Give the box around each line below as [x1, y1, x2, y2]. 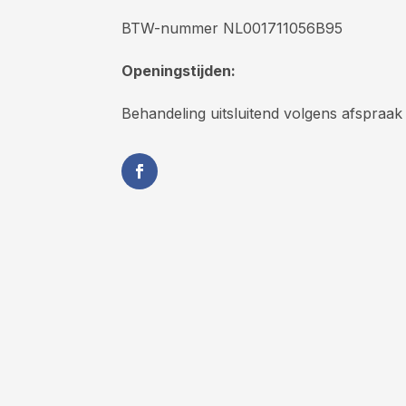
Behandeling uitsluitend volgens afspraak [121, 104, 403, 122]
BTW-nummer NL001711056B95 [121, 18, 343, 37]
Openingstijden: [121, 61, 237, 80]
